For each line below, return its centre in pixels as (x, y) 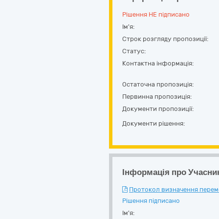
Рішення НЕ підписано (156, 14)
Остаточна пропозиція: (158, 84)
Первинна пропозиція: (157, 97)
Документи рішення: (153, 123)
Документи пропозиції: (158, 109)
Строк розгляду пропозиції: (165, 39)
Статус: (134, 51)
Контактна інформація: (158, 63)
